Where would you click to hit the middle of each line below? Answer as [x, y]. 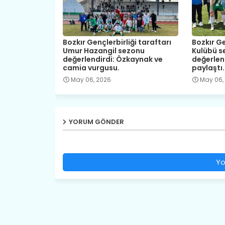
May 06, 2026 [91, 79]
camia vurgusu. [91, 68]
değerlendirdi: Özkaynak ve [113, 59]
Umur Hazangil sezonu [103, 50]
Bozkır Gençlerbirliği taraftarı [117, 42]
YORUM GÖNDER [96, 122]
